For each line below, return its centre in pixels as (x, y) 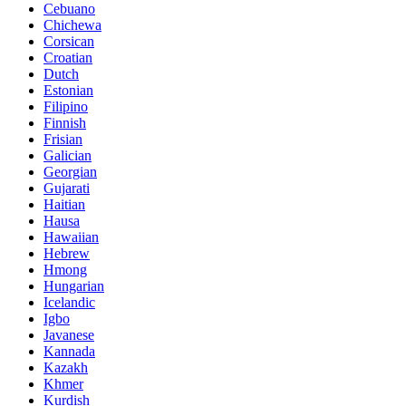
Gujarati (67, 188)
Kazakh (66, 368)
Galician (68, 156)
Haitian (64, 205)
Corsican (69, 42)
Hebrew (67, 254)
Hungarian (74, 286)
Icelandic (69, 303)
